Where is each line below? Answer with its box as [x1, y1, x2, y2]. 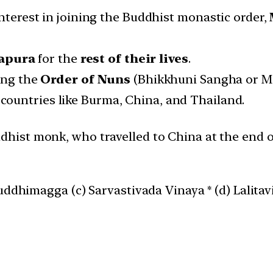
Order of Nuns [40, 72, 131, 87]
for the [35, 51, 80, 66]
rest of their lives [80, 51, 188, 66]
